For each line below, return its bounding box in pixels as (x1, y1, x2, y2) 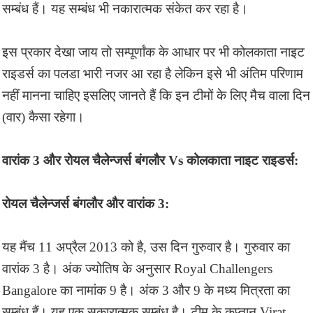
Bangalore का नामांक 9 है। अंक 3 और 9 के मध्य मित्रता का (2, 282, 290, 298)
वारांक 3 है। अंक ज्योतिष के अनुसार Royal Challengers (2, 261, 272, 276)
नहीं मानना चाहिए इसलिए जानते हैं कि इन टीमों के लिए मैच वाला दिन (2, 87, 310, 103)
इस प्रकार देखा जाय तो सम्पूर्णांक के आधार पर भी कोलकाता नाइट (2, 44, 305, 59)
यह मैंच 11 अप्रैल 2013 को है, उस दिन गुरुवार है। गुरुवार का (2, 239, 290, 254)
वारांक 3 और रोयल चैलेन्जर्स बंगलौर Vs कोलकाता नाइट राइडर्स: (2, 152, 298, 168)
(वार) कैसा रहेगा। (2, 109, 85, 124)
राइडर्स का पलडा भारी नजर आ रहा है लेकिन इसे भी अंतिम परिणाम (2, 66, 303, 81)
